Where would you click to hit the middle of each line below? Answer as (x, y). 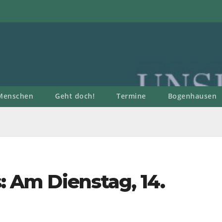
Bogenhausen (192, 96)
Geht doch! (75, 96)
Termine (131, 96)
